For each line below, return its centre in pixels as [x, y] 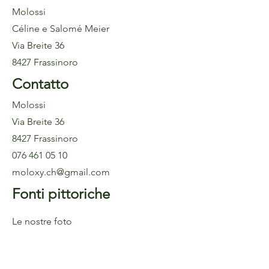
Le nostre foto [42, 221]
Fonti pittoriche [61, 193]
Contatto [40, 83]
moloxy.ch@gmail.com [61, 172]
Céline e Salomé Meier [61, 28]
